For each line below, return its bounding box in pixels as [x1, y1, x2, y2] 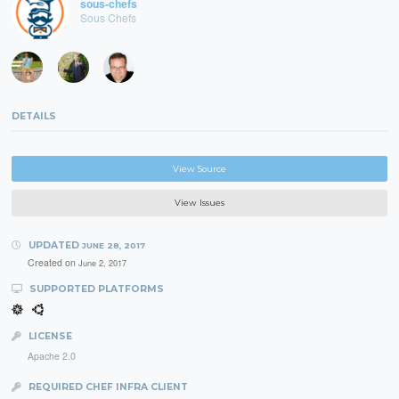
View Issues [175, 197, 224, 208]
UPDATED [25, 240, 82, 251]
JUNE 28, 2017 [81, 240, 145, 250]
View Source [173, 163, 226, 174]
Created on [27, 256, 78, 270]
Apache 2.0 [27, 348, 76, 362]
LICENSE [25, 330, 72, 342]
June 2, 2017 [77, 256, 126, 270]
